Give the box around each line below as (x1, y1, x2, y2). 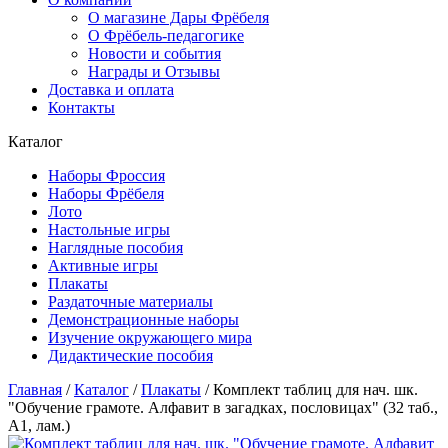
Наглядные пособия (48, 239, 183, 256)
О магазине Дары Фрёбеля (88, 9, 269, 26)
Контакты (48, 99, 115, 116)
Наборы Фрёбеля (48, 185, 164, 202)
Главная (8, 381, 62, 398)
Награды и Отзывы (88, 63, 220, 80)
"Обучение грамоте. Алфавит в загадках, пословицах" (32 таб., (8, 399, 438, 416)
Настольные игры (48, 221, 170, 238)
